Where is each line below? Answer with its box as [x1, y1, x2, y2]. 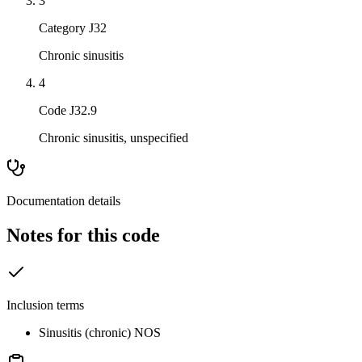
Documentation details [6, 194, 120, 208]
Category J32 [39, 21, 107, 36]
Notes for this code [6, 225, 160, 246]
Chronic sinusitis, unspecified [39, 131, 188, 145]
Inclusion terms [6, 297, 84, 312]
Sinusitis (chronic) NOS [39, 325, 161, 339]
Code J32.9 [39, 103, 97, 118]
